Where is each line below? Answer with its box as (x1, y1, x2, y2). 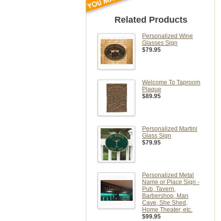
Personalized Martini (142, 125, 197, 132)
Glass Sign (142, 132, 171, 139)
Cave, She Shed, (142, 199, 187, 206)
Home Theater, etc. (142, 206, 192, 213)
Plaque (142, 86, 161, 93)
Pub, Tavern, (142, 185, 176, 192)
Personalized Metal (142, 172, 194, 179)
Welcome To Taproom (142, 79, 200, 86)
